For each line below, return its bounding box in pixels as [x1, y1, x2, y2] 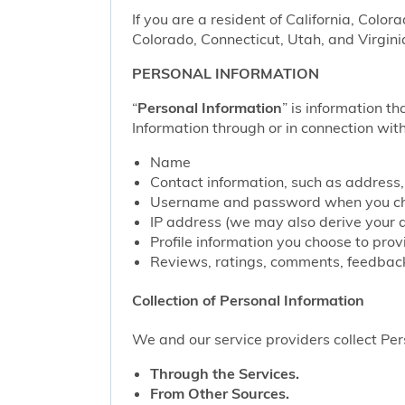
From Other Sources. [150, 384, 290, 403]
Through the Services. [150, 364, 300, 383]
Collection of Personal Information [132, 291, 365, 310]
